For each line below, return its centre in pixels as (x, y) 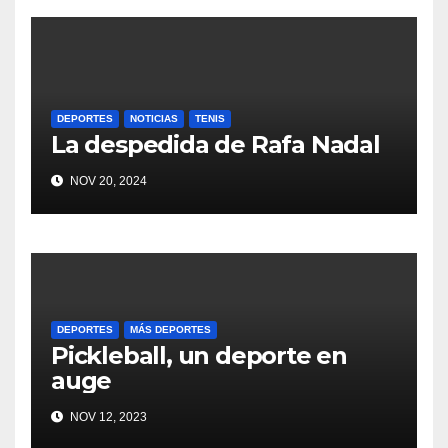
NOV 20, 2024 (107, 180)
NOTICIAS (154, 118)
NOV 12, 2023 (107, 416)
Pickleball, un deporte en (199, 355)
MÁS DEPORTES (170, 329)
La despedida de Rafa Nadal (215, 144)
